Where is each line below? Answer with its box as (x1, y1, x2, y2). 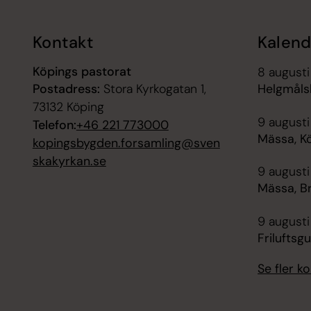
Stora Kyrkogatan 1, (99, 81, 206, 98)
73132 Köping (32, 99, 104, 116)
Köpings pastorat (32, 63, 131, 81)
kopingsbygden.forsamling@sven (32, 135, 220, 152)
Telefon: (32, 117, 76, 134)
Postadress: (32, 81, 100, 98)
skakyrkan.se (32, 153, 106, 170)
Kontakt (32, 31, 94, 53)
